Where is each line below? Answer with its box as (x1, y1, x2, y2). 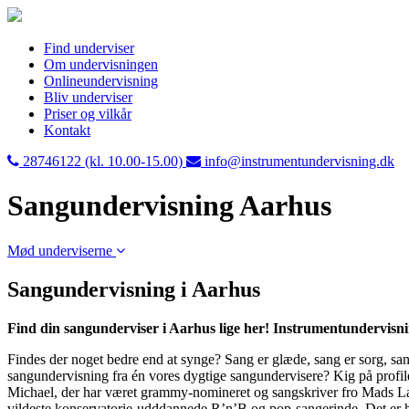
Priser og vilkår (44, 106, 131, 121)
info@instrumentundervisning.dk (204, 153, 394, 169)
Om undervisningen (44, 57, 158, 72)
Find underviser (44, 40, 134, 56)
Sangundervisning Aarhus (7, 189, 331, 223)
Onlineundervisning (44, 73, 158, 89)
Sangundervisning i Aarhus (7, 277, 260, 301)
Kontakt (44, 122, 90, 138)
